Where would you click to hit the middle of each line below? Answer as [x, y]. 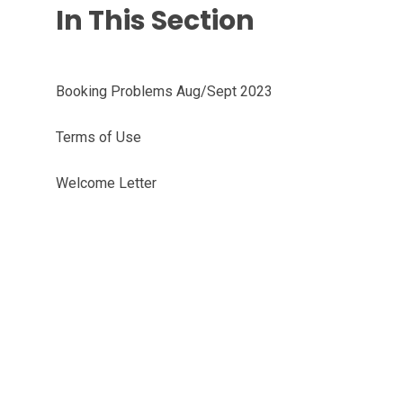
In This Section [155, 21]
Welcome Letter [106, 183]
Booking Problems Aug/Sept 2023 [164, 91]
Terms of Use [98, 137]
